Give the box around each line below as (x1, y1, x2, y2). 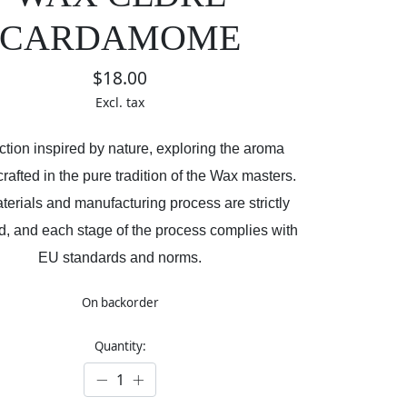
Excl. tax (95, 94, 145, 112)
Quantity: (94, 338, 146, 355)
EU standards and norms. (38, 250, 203, 266)
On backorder (81, 294, 159, 312)
